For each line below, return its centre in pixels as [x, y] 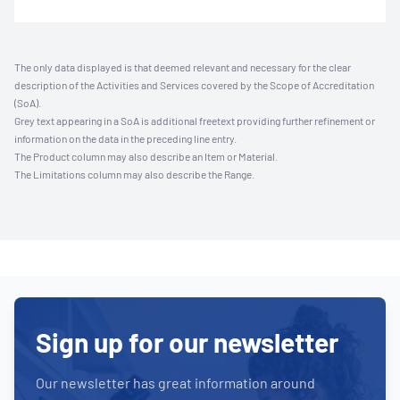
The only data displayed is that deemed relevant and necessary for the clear [183, 67]
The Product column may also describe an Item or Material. [146, 156]
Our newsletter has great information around [175, 383]
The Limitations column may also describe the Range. [134, 174]
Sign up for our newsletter [187, 342]
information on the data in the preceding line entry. [125, 138]
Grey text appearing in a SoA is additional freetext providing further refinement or [195, 121]
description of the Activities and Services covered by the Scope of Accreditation [194, 85]
